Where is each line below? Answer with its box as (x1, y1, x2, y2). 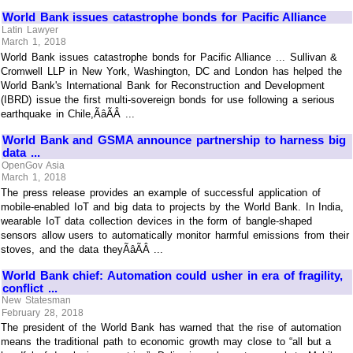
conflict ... (2, 281, 58, 295)
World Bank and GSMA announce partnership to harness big (2, 133, 346, 147)
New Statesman (2, 295, 71, 307)
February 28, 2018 (2, 307, 84, 318)
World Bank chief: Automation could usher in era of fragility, (2, 268, 344, 282)
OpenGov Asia (2, 159, 65, 171)
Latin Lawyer (2, 24, 58, 35)
